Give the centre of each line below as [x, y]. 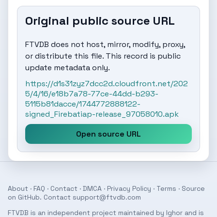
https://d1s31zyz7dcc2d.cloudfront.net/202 [107, 84]
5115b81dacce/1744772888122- [83, 104]
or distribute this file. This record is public [103, 56]
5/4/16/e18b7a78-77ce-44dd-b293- [92, 94]
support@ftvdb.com [107, 197]
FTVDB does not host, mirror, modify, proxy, [105, 44]
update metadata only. [68, 68]
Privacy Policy [129, 188]
